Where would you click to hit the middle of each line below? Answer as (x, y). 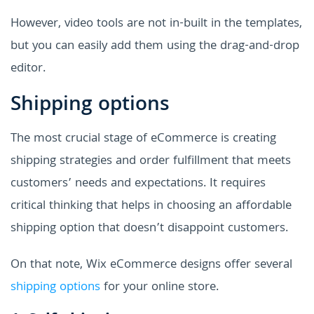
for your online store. (159, 287)
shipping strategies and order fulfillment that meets (151, 161)
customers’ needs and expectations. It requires (138, 184)
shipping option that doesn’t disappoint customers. (149, 228)
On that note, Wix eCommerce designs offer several (151, 265)
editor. (28, 69)
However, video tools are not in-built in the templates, (156, 24)
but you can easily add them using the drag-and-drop (155, 46)
